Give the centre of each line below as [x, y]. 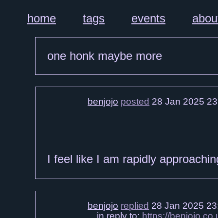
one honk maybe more [105, 56]
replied [135, 206]
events [148, 18]
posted [135, 102]
